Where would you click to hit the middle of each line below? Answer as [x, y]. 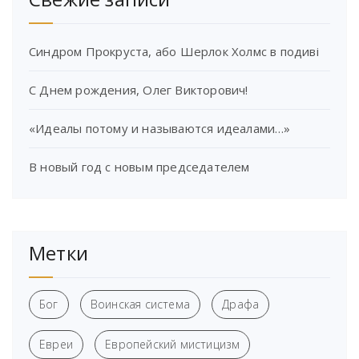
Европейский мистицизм [173, 345]
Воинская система [140, 305]
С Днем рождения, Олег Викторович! [139, 90]
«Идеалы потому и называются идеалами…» [160, 129]
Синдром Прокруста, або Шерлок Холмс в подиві [174, 52]
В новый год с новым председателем [139, 167]
